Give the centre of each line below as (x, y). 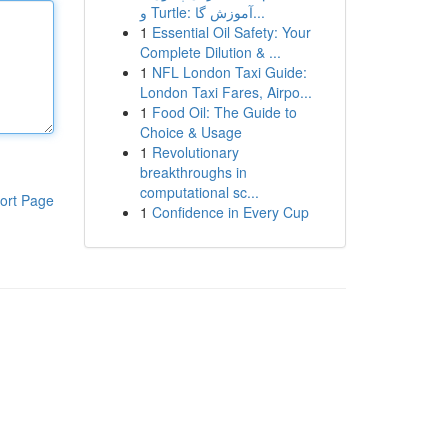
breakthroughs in (193, 172)
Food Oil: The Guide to (224, 112)
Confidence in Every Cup (230, 212)
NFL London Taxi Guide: (229, 72)
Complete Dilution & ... (210, 52)
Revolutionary (195, 152)
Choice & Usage (190, 132)
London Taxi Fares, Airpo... (225, 92)
